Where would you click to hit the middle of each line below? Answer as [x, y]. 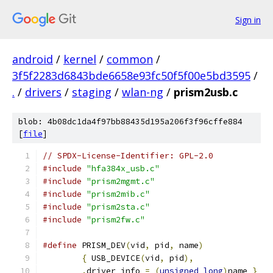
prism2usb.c [206, 92]
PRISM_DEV [101, 245]
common [130, 59]
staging [92, 92]
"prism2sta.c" [118, 207]
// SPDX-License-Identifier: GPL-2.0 [128, 156]
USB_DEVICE [113, 258]
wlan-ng [143, 92]
